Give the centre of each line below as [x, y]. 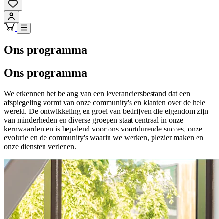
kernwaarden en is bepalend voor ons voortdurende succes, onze [103, 129]
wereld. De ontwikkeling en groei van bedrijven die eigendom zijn [106, 111]
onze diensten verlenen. [40, 146]
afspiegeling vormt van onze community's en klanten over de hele [105, 102]
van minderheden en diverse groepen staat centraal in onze [94, 120]
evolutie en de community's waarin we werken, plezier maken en [104, 137]
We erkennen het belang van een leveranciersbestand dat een [97, 93]
